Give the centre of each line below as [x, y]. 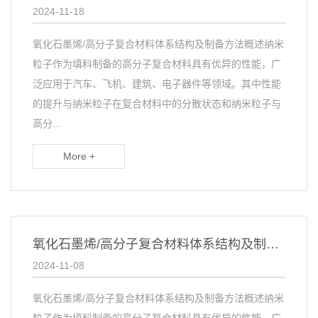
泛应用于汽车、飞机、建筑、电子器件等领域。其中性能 [157, 84]
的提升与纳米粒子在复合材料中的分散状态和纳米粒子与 [157, 104]
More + [79, 156]
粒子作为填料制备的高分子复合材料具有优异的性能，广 [157, 64]
